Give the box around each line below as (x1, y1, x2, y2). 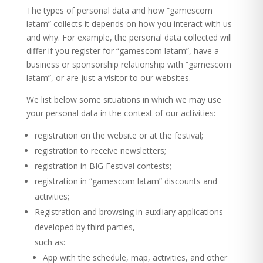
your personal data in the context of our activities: (26, 107, 215, 119)
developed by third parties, (34, 221, 135, 232)
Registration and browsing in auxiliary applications (34, 206, 223, 217)
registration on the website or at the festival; (34, 130, 203, 141)
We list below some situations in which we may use (26, 94, 221, 105)
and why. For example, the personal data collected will (26, 32, 232, 43)
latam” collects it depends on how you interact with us (26, 18, 232, 29)
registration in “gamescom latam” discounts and (34, 176, 217, 187)
